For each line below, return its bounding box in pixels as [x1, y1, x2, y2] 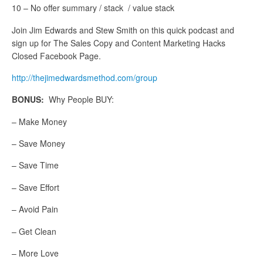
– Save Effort [12, 181, 59, 193]
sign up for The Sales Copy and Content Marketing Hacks [12, 36, 225, 49]
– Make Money [12, 115, 67, 127]
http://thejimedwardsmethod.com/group [12, 71, 157, 83]
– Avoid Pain [12, 203, 58, 215]
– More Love [12, 247, 59, 259]
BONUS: [12, 93, 44, 106]
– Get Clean [12, 225, 56, 237]
